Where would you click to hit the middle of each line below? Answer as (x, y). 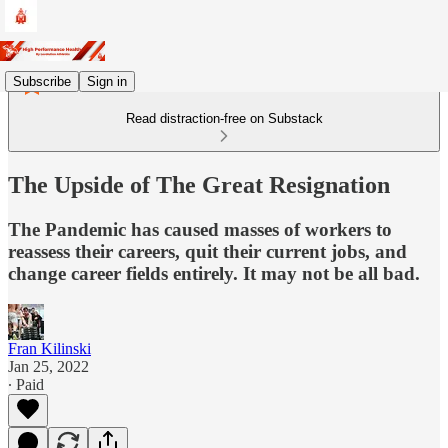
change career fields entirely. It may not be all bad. (214, 273)
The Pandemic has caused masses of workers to (200, 229)
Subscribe (42, 81)
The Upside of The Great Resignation (199, 184)
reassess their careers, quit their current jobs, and (207, 251)
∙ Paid (26, 384)
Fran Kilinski (49, 348)
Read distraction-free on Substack (224, 118)
